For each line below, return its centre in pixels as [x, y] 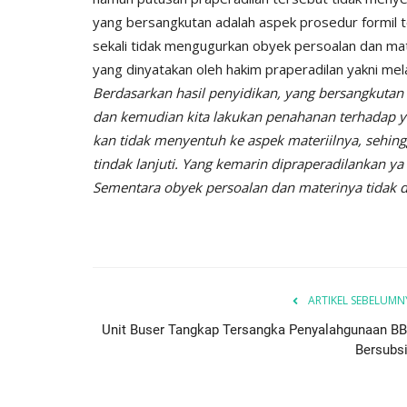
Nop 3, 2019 [359, 11]
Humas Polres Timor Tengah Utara [236, 11]
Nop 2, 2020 [32, 11]
